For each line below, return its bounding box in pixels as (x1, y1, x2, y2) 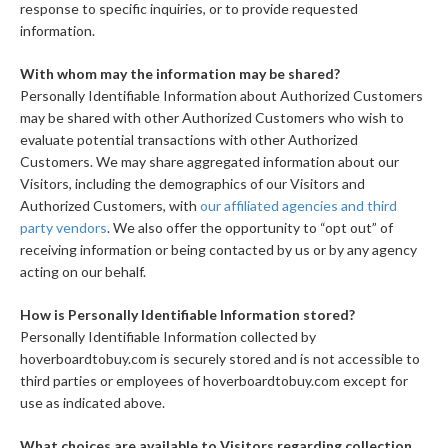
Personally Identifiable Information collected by (20, 328, 316, 346)
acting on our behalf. (20, 263, 146, 281)
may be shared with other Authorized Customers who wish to (20, 109, 404, 127)
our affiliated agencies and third (200, 197, 397, 215)
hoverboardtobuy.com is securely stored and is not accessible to (20, 350, 420, 368)
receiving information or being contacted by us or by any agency (20, 241, 417, 259)
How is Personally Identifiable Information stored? (20, 306, 355, 324)
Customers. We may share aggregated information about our (20, 153, 399, 171)
